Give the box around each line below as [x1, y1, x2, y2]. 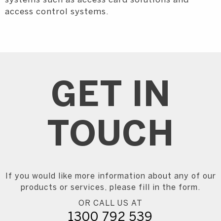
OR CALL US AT [78, 200, 143, 208]
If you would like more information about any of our [5, 173, 216, 181]
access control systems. [5, 8, 109, 16]
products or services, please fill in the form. [21, 184, 200, 192]
